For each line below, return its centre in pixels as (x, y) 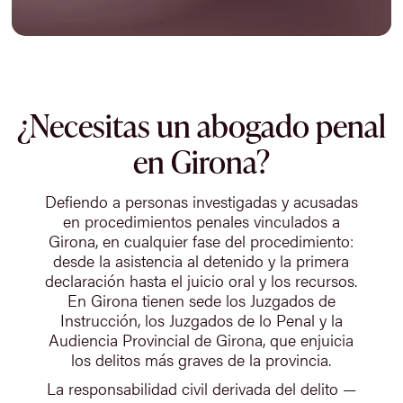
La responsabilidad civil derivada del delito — (201, 388)
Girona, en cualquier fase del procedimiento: (201, 240)
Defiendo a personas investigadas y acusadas (201, 201)
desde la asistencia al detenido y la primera (201, 260)
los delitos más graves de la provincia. (201, 359)
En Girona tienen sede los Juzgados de (201, 300)
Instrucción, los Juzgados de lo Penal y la (201, 319)
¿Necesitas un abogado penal (201, 125)
